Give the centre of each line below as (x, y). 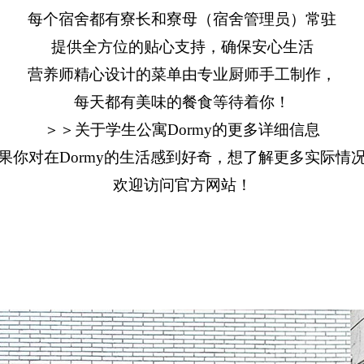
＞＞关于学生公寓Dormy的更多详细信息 (182, 129)
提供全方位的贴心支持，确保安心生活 (182, 46)
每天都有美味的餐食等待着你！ (182, 102)
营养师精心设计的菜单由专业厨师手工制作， (182, 74)
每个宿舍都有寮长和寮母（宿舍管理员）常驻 (182, 19)
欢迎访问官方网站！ (182, 184)
